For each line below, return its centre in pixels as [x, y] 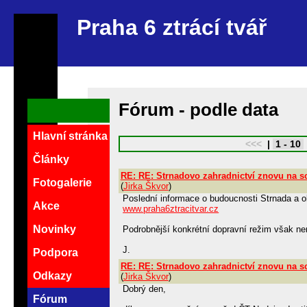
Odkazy [52, 276]
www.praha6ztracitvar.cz [171, 208]
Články [51, 160]
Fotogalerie [62, 183]
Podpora [56, 253]
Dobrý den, [145, 289]
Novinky [54, 230]
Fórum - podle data [198, 109]
